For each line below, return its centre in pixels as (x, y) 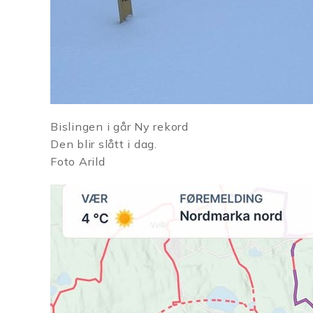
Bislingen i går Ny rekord (121, 126)
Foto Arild (78, 161)
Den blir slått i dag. (105, 144)
